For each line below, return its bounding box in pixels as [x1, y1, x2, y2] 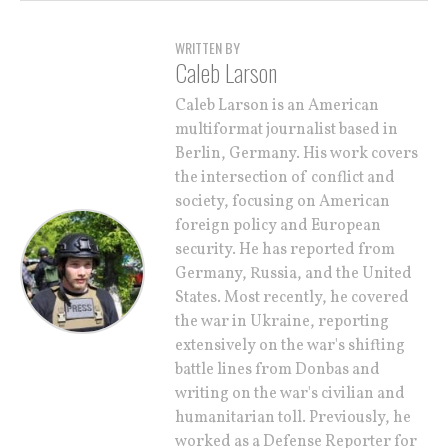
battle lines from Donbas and [175, 358, 380, 381]
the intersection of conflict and [175, 166, 395, 189]
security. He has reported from [175, 238, 395, 261]
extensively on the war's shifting [175, 334, 405, 357]
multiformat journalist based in [175, 118, 398, 141]
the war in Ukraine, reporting [175, 310, 389, 333]
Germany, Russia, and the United [175, 262, 412, 285]
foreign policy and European [175, 214, 381, 237]
